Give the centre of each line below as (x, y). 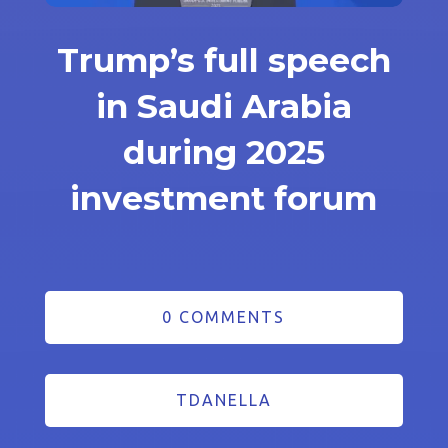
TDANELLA (223, 399)
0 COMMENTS (224, 316)
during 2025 (223, 151)
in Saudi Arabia (223, 105)
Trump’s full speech (223, 59)
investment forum (224, 197)
